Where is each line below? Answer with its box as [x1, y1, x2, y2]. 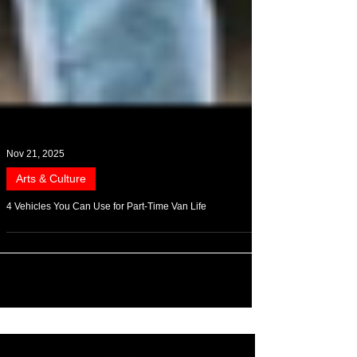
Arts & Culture [16, 204, 86, 217]
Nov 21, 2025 [6, 180, 65, 191]
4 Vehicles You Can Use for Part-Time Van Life [6, 233, 206, 244]
